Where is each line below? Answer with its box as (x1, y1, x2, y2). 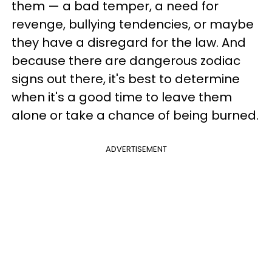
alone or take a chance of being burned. (12, 106, 259, 124)
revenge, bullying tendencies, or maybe (12, 15, 254, 33)
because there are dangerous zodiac (12, 52, 240, 69)
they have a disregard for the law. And (12, 33, 246, 51)
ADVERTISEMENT (105, 143, 167, 155)
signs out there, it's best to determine (12, 70, 240, 87)
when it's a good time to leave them (12, 88, 232, 106)
